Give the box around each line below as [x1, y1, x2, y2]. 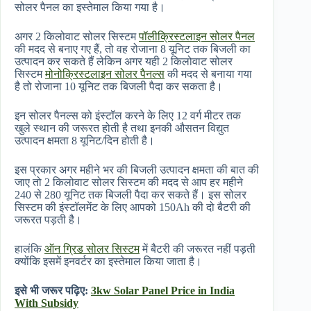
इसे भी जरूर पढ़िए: [15, 285, 91, 297]
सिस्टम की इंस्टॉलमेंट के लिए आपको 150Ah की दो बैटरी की [15, 201, 251, 214]
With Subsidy [15, 297, 78, 310]
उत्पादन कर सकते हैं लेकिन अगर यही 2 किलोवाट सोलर [15, 56, 233, 68]
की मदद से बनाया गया [165, 68, 252, 81]
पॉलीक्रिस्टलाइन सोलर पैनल [139, 31, 255, 43]
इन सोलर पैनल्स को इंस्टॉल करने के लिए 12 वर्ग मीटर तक [15, 110, 241, 122]
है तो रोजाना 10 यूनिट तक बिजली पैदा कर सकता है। [15, 81, 226, 93]
